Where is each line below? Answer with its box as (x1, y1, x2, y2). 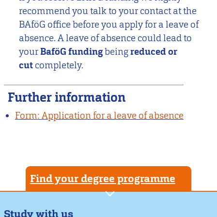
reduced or (130, 46, 178, 58)
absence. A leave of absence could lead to (19, 32, 192, 45)
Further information (7, 90, 125, 106)
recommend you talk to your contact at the (19, 5, 197, 17)
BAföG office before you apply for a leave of (19, 18, 199, 31)
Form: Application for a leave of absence (15, 109, 184, 122)
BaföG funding (40, 46, 105, 58)
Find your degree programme (30, 171, 175, 186)
